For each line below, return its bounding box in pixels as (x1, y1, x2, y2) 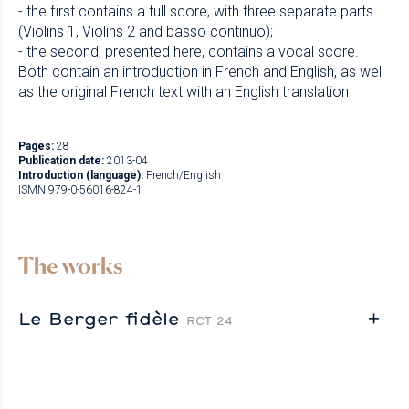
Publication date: (18, 153, 104, 167)
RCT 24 (186, 312, 233, 328)
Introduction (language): (18, 168, 143, 182)
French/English (146, 168, 221, 182)
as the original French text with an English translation (18, 82, 349, 100)
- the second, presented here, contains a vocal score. (18, 42, 359, 60)
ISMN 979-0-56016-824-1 (18, 183, 142, 196)
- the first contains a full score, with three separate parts (18, 2, 373, 20)
